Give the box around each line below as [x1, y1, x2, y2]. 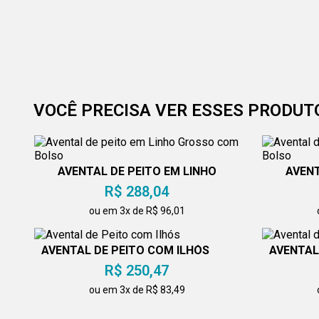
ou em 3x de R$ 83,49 [88, 283, 185, 296]
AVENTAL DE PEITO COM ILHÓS [41, 243, 210, 257]
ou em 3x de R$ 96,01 [88, 204, 185, 216]
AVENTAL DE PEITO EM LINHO [57, 164, 216, 178]
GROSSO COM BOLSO [78, 175, 195, 189]
